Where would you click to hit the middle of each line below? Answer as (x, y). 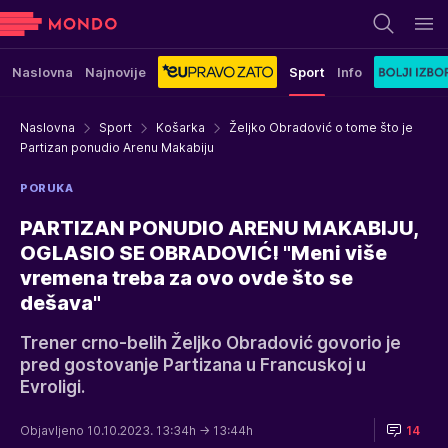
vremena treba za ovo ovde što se (186, 278)
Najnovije (115, 72)
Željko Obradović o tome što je (321, 127)
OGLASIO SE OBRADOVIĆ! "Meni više (203, 253)
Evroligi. (52, 387)
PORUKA (47, 188)
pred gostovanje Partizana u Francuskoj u (193, 365)
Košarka (180, 127)
